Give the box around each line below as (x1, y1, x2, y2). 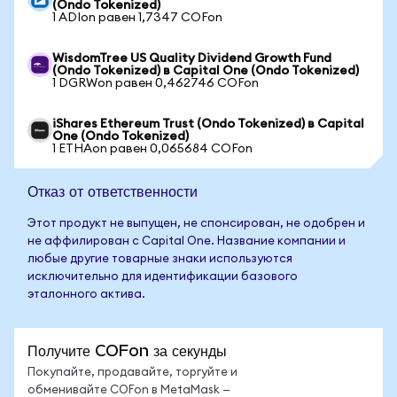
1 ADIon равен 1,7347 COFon (52, 12, 222, 24)
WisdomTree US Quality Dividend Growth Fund (52, 52, 331, 65)
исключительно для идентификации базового (27, 271, 298, 283)
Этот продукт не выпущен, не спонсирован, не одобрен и (27, 218, 365, 230)
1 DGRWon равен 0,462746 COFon (52, 77, 259, 90)
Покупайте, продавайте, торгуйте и (27, 367, 237, 378)
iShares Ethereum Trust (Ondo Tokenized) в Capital (52, 118, 364, 130)
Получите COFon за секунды (27, 341, 227, 360)
